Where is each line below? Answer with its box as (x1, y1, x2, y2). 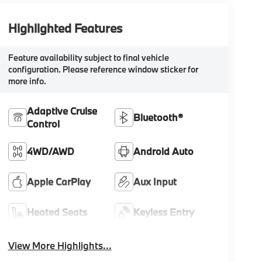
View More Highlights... (8, 239, 112, 252)
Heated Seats (26, 206, 87, 219)
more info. (8, 75, 46, 87)
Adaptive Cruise (26, 105, 97, 118)
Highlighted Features (8, 20, 122, 37)
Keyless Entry (133, 206, 195, 219)
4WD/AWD (26, 145, 74, 158)
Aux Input (133, 175, 177, 188)
